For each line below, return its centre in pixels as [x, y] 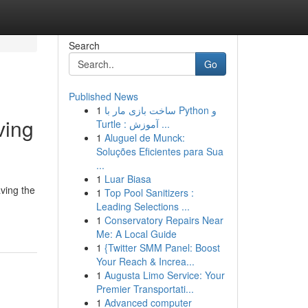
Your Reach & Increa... [145, 261]
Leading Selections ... [143, 206]
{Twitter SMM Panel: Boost [162, 247]
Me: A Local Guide [136, 234]
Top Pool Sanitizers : [149, 192]
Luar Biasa [128, 179]
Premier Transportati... [145, 289]
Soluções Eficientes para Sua [159, 151]
